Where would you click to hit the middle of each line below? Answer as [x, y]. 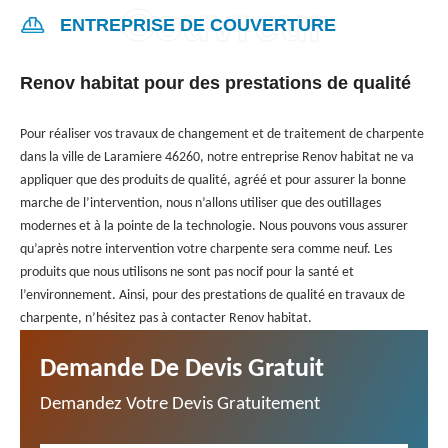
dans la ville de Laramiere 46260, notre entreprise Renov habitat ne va [217, 157]
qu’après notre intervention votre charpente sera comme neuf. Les [206, 249]
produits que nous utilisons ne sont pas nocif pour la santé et [187, 272]
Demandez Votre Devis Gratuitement [180, 404]
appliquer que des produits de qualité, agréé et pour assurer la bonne [213, 180]
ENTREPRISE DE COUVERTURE [198, 24]
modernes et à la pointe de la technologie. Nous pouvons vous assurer [214, 226]
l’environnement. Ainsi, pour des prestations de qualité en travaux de [212, 295]
